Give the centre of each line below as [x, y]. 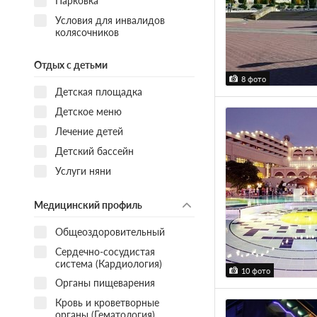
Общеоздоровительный [110, 231]
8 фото [253, 79]
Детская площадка [98, 92]
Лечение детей [89, 131]
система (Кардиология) [108, 263]
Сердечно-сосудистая [105, 251]
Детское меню [88, 111]
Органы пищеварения [105, 282]
